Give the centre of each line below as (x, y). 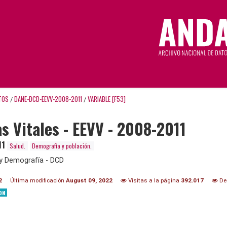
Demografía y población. (62, 145)
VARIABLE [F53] (107, 99)
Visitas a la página (154, 180)
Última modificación (38, 180)
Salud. (17, 145)
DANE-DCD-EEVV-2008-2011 (48, 99)
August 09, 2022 (89, 180)
